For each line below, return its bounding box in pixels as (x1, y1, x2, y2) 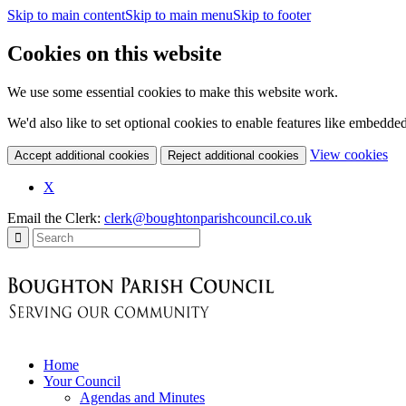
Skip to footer (233, 7, 311, 23)
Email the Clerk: (7, 209, 104, 226)
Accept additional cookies (14, 148, 150, 162)
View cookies (310, 146, 388, 162)
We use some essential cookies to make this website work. (7, 83, 338, 100)
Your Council (43, 372, 121, 389)
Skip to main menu (125, 7, 233, 23)
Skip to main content (7, 7, 125, 23)
